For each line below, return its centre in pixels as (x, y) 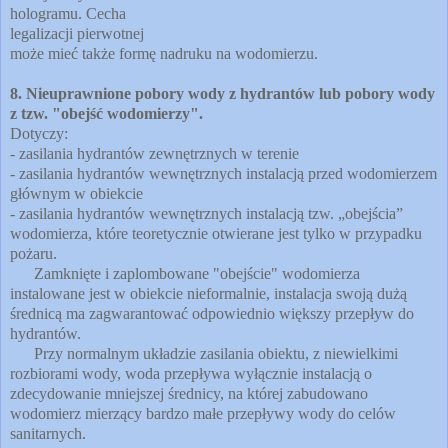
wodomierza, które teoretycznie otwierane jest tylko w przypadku (216, 233)
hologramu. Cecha (68, 13)
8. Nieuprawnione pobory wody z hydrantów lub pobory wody (222, 93)
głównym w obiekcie (76, 193)
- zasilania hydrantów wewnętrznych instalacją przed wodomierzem (223, 173)
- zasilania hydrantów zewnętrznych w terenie (154, 153)
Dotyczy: (41, 133)
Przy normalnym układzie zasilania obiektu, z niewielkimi (204, 353)
